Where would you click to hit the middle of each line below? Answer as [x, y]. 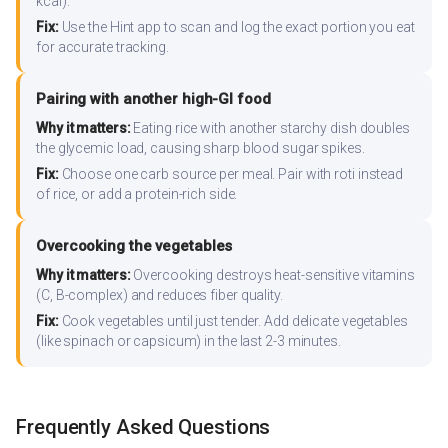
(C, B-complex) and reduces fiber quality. [159, 294]
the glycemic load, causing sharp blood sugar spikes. [200, 147]
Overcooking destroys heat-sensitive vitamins [272, 274]
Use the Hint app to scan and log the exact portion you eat [236, 26]
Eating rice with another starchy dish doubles [270, 127]
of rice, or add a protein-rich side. [137, 193]
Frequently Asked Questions [143, 427]
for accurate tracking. [102, 46]
